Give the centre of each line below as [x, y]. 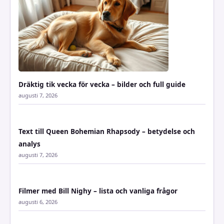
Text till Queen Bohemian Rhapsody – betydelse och [107, 131]
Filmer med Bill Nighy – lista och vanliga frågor [98, 191]
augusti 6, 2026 [38, 201]
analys [29, 144]
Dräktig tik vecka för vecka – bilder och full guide [102, 84]
